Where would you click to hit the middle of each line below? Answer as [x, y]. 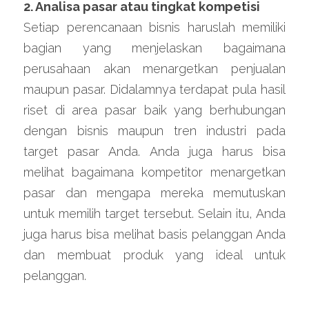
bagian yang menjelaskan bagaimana [154, 48]
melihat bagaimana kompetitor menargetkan [154, 172]
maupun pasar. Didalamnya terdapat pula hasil [154, 89]
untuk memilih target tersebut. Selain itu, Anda [154, 213]
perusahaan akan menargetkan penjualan [154, 68]
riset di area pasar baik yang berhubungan [154, 110]
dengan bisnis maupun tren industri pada [154, 130]
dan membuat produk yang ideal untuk [154, 255]
